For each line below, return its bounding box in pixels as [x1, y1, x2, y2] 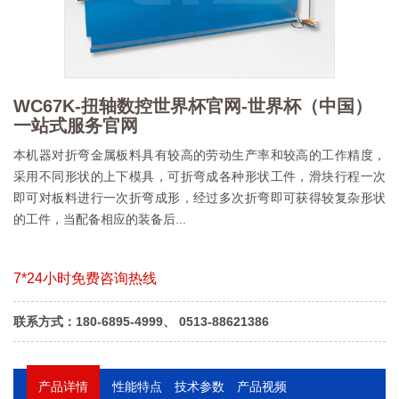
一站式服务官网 [13, 115, 138, 135]
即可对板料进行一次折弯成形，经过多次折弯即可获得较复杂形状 [13, 190, 386, 205]
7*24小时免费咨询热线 [13, 270, 157, 286]
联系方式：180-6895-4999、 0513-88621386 [13, 313, 269, 329]
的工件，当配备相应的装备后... [13, 211, 186, 226]
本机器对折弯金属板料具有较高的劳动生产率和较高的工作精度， [13, 147, 386, 162]
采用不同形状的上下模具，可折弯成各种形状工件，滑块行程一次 [13, 168, 386, 183]
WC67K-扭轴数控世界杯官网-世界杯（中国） [13, 95, 372, 116]
